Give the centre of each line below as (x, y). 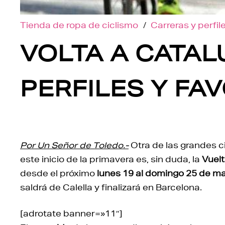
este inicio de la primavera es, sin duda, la (111, 159)
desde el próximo (59, 173)
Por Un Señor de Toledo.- (74, 145)
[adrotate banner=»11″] (71, 213)
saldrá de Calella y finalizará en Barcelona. (111, 187)
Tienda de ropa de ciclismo (79, 25)
